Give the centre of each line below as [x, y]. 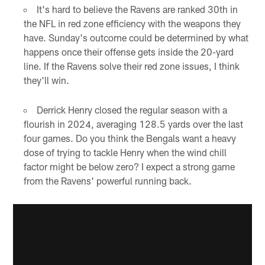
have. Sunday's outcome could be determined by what [136, 38]
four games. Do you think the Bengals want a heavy [130, 138]
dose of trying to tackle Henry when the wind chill [125, 153]
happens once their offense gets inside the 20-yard [128, 52]
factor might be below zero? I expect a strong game [129, 167]
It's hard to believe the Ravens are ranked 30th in [137, 9]
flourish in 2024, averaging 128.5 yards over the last [133, 124]
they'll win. [46, 80]
